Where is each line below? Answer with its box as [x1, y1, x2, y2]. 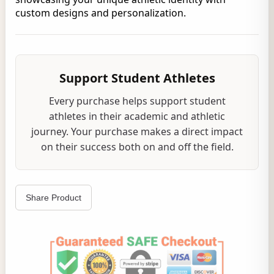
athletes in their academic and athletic [49, 109, 225, 123]
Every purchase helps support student [48, 94, 226, 108]
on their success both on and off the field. [40, 140, 234, 154]
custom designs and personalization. [15, 6, 186, 20]
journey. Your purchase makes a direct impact [31, 125, 243, 138]
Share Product [26, 193, 81, 202]
